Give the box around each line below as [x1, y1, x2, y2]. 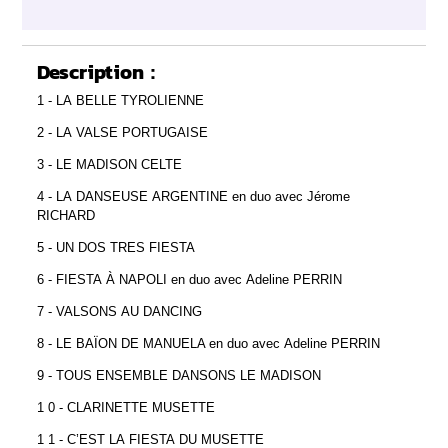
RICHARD [37, 206, 95, 223]
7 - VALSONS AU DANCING [37, 302, 206, 319]
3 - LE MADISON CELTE [37, 155, 186, 172]
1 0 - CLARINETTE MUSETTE [37, 398, 215, 415]
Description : [37, 57, 155, 88]
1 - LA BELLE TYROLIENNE [37, 91, 208, 108]
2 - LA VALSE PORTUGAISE [37, 123, 212, 140]
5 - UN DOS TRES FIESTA [37, 238, 198, 255]
